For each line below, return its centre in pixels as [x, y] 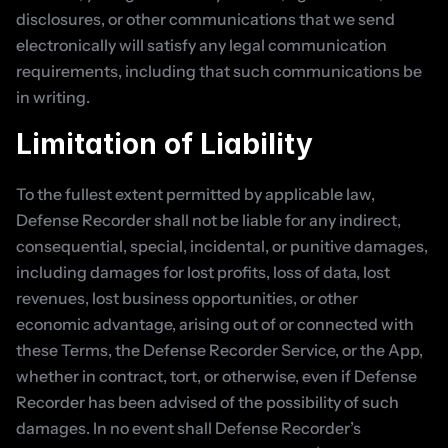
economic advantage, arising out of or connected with [215, 324]
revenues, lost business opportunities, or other [187, 298]
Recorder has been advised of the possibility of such [207, 402]
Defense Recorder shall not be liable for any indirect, [208, 220]
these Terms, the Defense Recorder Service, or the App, [219, 350]
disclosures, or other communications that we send [205, 19]
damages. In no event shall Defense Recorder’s [188, 428]
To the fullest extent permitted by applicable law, [195, 194]
